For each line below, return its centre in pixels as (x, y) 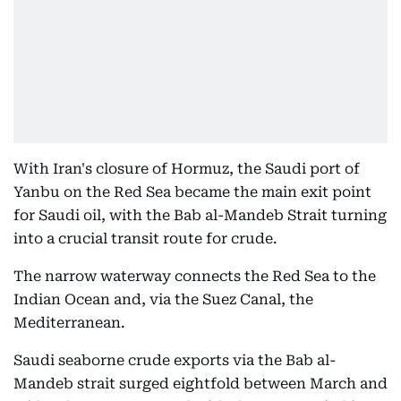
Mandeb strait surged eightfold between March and (200, 384)
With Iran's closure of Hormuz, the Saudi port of (187, 169)
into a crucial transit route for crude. (147, 239)
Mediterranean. (69, 323)
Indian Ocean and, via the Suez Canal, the (163, 299)
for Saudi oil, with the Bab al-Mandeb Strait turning (200, 215)
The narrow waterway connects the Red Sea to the (195, 276)
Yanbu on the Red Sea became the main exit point (192, 192)
